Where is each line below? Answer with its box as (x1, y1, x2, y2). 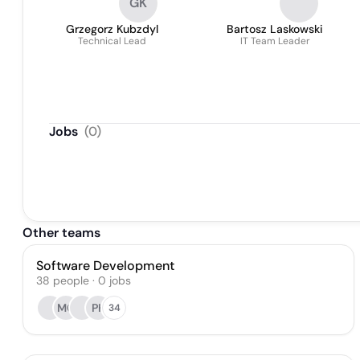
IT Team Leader (239, 35, 310, 47)
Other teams (22, 224, 100, 241)
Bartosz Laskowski (227, 22, 323, 36)
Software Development (36, 257, 174, 274)
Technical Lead (78, 35, 146, 47)
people (53, 273, 89, 288)
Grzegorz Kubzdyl (66, 22, 158, 36)
